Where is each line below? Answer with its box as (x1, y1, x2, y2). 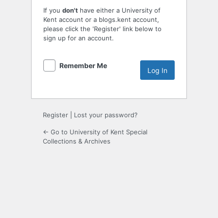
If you (43, 6, 62, 15)
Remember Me (59, 61, 107, 70)
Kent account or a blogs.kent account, (43, 16, 159, 24)
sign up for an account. (43, 34, 114, 42)
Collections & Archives (43, 137, 110, 145)
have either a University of (78, 6, 161, 15)
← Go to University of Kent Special (43, 128, 147, 136)
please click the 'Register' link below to (43, 25, 162, 33)
